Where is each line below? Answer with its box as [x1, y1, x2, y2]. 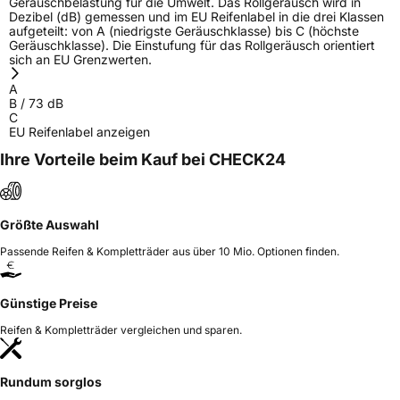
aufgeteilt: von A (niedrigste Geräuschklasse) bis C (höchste [9, 22, 359, 38]
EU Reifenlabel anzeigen [9, 123, 150, 139]
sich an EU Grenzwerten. [9, 51, 152, 67]
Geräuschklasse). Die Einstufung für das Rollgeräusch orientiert [9, 37, 375, 53]
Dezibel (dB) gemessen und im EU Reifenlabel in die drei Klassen [9, 8, 384, 24]
